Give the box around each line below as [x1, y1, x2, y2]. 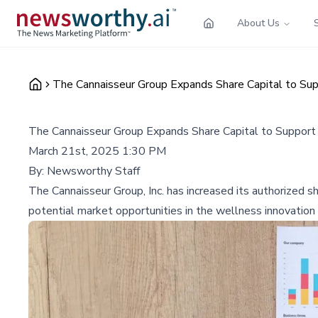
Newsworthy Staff [47, 163, 140, 179]
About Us [237, 16, 280, 30]
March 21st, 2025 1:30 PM [28, 143, 166, 159]
